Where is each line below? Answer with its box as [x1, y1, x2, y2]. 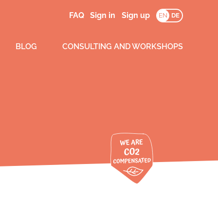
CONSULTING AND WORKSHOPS [62, 42, 183, 51]
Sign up [122, 11, 150, 20]
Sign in [90, 11, 116, 20]
